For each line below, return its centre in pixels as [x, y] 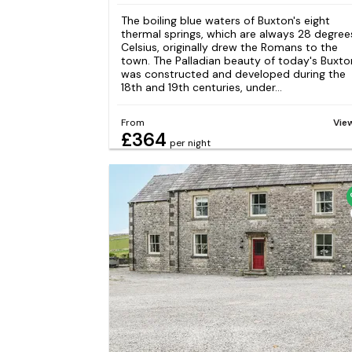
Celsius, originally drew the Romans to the [229, 47]
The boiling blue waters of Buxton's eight [225, 20]
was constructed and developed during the [233, 73]
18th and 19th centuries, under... [201, 87]
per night [190, 143]
